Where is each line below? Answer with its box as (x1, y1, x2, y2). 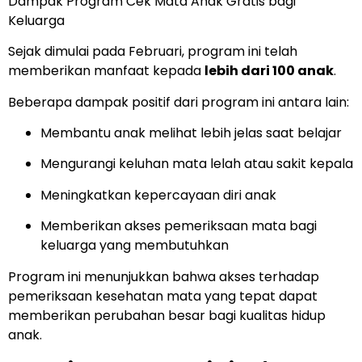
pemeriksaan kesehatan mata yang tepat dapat (8, 286, 318, 305)
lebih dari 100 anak (204, 61, 334, 81)
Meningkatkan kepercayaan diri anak (40, 185, 276, 204)
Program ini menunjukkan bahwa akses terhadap (8, 267, 319, 286)
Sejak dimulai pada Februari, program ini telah (8, 42, 297, 61)
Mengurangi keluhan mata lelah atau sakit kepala (40, 154, 353, 174)
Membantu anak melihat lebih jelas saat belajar (40, 124, 342, 143)
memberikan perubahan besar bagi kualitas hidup (8, 305, 326, 325)
